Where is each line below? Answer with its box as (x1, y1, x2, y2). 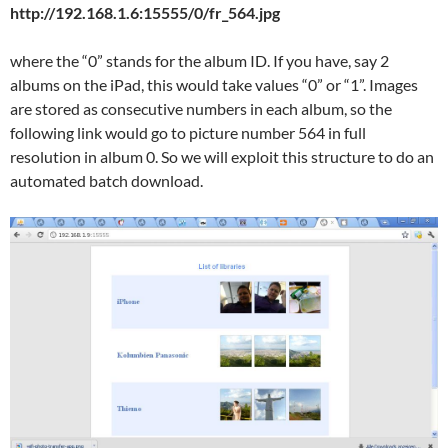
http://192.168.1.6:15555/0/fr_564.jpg (10, 3, 280, 22)
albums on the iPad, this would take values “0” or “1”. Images (10, 75, 418, 94)
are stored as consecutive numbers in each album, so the (10, 99, 392, 118)
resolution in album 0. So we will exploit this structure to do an (10, 147, 434, 166)
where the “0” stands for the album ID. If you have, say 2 (10, 51, 389, 70)
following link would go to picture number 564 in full (10, 123, 366, 142)
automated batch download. (10, 171, 203, 190)
